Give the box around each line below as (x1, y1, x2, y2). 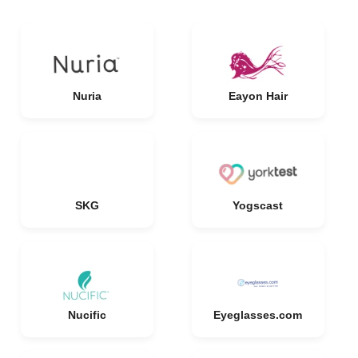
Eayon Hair (228, 89, 288, 102)
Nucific (67, 308, 106, 321)
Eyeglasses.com (213, 308, 302, 321)
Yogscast (233, 199, 283, 212)
